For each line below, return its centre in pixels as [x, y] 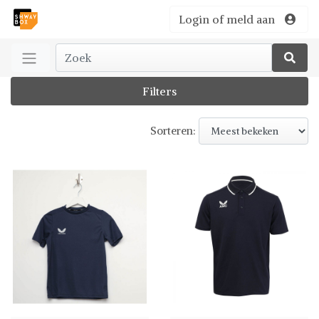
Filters [159, 91]
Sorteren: [174, 131]
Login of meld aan [227, 19]
